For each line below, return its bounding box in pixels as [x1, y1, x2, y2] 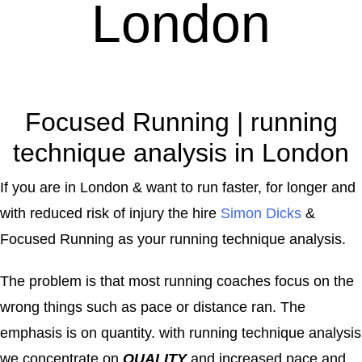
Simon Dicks [221, 204, 301, 221]
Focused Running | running [24, 107, 338, 137]
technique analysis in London [13, 137, 349, 167]
